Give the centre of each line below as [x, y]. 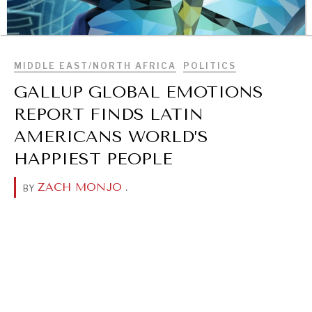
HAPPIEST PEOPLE [93, 159]
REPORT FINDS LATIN [109, 114]
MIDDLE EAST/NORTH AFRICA [95, 66]
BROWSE [246, 17]
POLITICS [210, 66]
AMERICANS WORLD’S [111, 136]
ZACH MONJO [80, 187]
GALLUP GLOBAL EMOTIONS [139, 92]
